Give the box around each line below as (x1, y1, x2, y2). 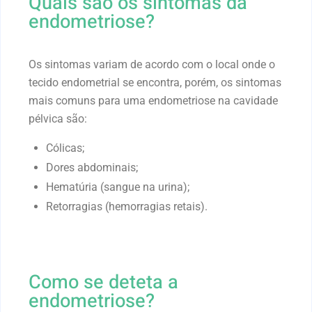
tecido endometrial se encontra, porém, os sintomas (29, 75, 281, 89)
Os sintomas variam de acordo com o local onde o (29, 57, 275, 71)
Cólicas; (46, 141, 84, 155)
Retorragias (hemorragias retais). (46, 199, 208, 213)
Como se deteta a (29, 267, 178, 296)
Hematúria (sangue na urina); (46, 180, 189, 194)
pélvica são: (29, 111, 87, 125)
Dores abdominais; (46, 160, 138, 174)
